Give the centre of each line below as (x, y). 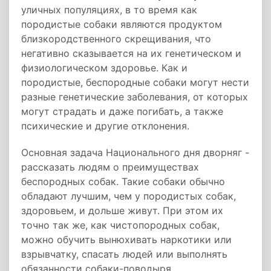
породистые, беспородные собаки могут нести (135, 82)
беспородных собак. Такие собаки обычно (123, 181)
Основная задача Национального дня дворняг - (135, 152)
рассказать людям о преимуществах (110, 167)
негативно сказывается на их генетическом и (131, 53)
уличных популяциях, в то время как (109, 10)
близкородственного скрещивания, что (116, 39)
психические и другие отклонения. (105, 126)
